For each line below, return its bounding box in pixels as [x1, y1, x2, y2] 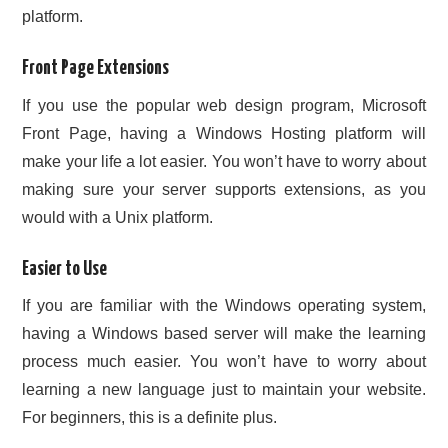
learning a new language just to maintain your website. [22, 381, 426, 399]
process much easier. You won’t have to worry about [22, 353, 426, 371]
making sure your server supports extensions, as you [22, 180, 426, 198]
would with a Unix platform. [22, 208, 214, 226]
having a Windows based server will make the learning [22, 325, 426, 343]
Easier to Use [22, 259, 108, 279]
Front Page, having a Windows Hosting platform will [22, 124, 426, 142]
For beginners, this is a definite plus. [22, 409, 278, 427]
